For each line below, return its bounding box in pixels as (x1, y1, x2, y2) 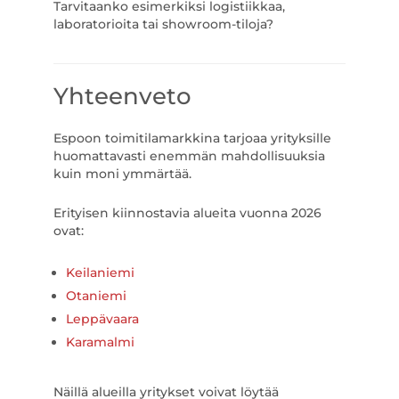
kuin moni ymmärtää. (53, 166, 191, 182)
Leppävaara (65, 311, 139, 327)
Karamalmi (65, 334, 134, 350)
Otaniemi (65, 288, 126, 304)
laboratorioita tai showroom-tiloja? (53, 16, 273, 32)
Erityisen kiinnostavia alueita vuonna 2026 (53, 205, 322, 221)
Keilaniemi (65, 265, 134, 281)
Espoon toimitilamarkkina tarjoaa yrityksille (53, 130, 331, 146)
